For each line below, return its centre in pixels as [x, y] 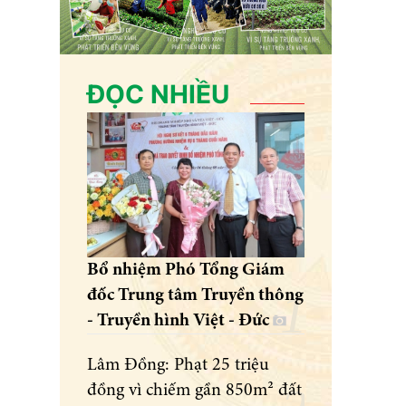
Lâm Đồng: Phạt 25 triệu [178, 366]
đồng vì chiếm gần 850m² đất [194, 391]
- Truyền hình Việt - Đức [180, 321]
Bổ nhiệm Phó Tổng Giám [186, 271]
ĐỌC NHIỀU [158, 95]
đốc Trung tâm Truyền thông [195, 296]
